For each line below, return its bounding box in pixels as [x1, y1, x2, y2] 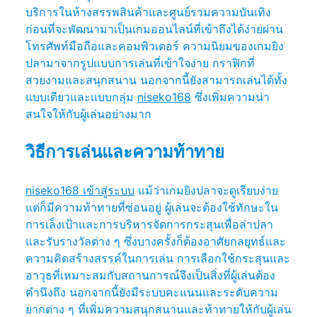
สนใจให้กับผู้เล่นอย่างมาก [25, 106, 151, 121]
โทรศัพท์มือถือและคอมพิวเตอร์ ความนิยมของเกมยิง [25, 38, 284, 53]
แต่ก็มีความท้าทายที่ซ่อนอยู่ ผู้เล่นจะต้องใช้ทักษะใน [25, 200, 278, 214]
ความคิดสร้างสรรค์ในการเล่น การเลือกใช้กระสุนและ [25, 250, 290, 265]
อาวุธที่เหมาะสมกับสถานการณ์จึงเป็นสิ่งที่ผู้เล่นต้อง [25, 267, 275, 282]
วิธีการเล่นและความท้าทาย [25, 141, 224, 162]
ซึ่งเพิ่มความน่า [191, 89, 270, 104]
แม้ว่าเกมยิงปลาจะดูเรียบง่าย [134, 183, 278, 197]
